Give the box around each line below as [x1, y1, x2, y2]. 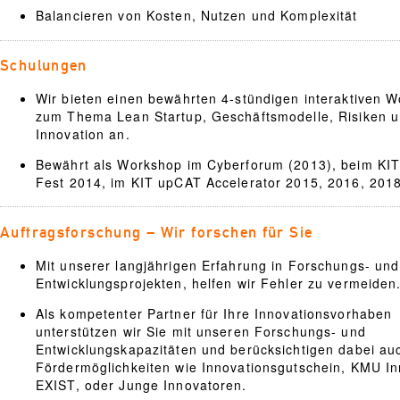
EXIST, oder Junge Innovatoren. [36, 376, 247, 394]
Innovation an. [36, 125, 130, 144]
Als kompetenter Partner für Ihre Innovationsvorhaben [36, 304, 393, 322]
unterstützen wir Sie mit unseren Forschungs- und [36, 322, 366, 340]
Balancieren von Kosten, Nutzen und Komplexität [36, 6, 358, 25]
